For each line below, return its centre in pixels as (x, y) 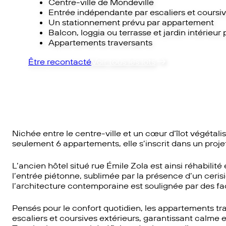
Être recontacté (60, 62)
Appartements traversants (100, 43)
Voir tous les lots (123, 62)
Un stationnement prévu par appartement (131, 22)
